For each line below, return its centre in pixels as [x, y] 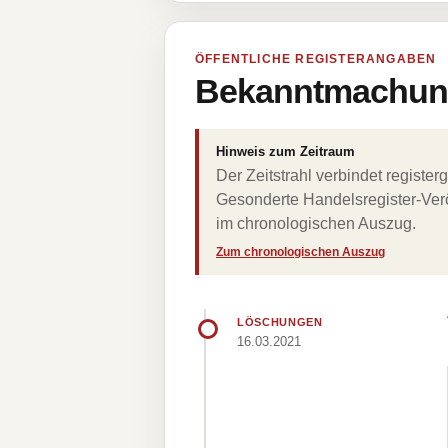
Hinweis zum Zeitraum [285, 151]
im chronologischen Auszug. [316, 223]
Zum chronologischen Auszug [300, 252]
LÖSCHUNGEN [280, 322]
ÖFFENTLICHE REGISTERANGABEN [316, 59]
